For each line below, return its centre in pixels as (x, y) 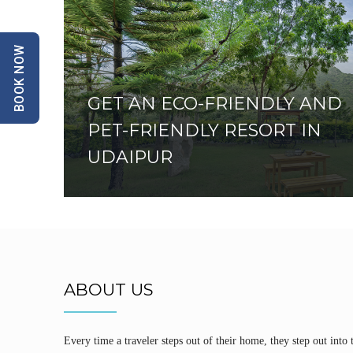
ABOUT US (108, 289)
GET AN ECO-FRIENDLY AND (214, 103)
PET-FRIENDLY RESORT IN (204, 130)
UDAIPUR (130, 157)
